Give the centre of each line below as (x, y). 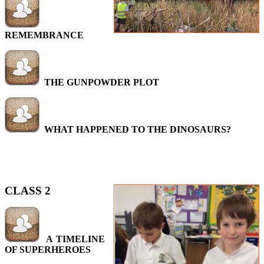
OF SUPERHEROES (48, 250)
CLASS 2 (28, 191)
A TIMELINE (76, 239)
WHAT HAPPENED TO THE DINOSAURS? (138, 129)
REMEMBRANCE (44, 35)
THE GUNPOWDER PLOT (102, 82)
